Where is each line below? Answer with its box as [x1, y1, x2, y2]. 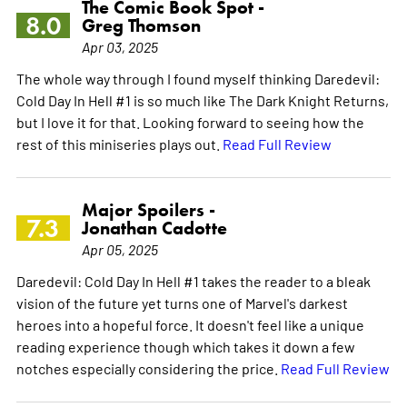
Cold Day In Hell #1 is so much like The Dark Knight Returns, [15, 90, 389, 109]
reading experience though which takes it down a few [15, 336, 355, 355]
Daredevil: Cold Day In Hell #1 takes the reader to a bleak [15, 271, 371, 290]
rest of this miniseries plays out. [15, 134, 223, 153]
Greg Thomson [81, 14, 201, 36]
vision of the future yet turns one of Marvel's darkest [15, 293, 348, 312]
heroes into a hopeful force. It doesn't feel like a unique [15, 314, 364, 333]
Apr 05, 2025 [81, 239, 158, 258]
